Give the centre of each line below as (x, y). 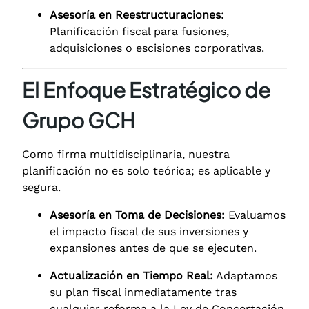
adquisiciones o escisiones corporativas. (157, 48)
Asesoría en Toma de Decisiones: (137, 215)
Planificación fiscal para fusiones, (139, 31)
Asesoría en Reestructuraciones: (137, 14)
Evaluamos (255, 215)
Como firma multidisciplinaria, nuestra (126, 154)
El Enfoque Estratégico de (146, 89)
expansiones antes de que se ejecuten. (153, 248)
